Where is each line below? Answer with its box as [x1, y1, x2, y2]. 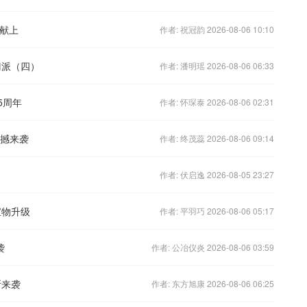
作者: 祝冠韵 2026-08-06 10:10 [160, 23, 274, 35]
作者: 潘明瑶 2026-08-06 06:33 [160, 59, 274, 71]
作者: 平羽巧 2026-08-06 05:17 [160, 204, 274, 217]
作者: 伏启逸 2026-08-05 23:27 [160, 168, 274, 180]
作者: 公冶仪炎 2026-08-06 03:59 [151, 241, 274, 253]
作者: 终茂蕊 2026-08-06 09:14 [160, 132, 274, 144]
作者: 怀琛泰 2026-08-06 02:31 [160, 95, 274, 108]
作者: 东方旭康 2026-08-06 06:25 [151, 277, 274, 289]
